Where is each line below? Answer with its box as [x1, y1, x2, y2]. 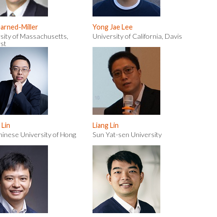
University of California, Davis [93, 32, 182, 40]
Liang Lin [93, 121, 119, 129]
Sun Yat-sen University [93, 130, 162, 139]
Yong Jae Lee [93, 23, 133, 31]
